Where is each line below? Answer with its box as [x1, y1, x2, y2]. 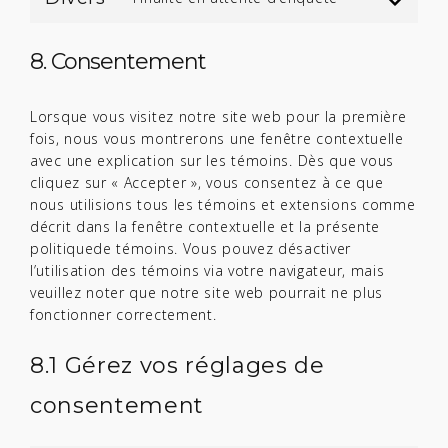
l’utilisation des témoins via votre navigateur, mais [30, 261, 385, 280]
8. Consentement [30, 48, 206, 75]
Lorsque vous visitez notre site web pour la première [30, 107, 407, 126]
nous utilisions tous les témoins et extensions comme [30, 195, 416, 214]
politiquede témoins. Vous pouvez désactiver [30, 239, 352, 258]
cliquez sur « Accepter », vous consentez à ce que [30, 173, 384, 192]
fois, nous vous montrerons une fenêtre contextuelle [30, 129, 404, 148]
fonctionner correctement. [30, 305, 217, 324]
